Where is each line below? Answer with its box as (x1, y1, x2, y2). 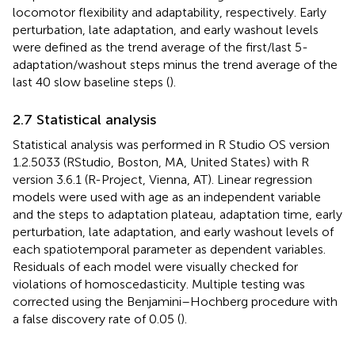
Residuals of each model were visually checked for (13, 259, 298, 275)
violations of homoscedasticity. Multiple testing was (13, 277, 305, 292)
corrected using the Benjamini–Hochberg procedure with (13, 294, 338, 310)
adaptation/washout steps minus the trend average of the (13, 57, 338, 73)
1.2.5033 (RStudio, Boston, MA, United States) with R (13, 155, 309, 170)
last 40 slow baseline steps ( (13, 74, 170, 90)
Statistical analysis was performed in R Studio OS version (13, 137, 330, 153)
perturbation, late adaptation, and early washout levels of (13, 224, 334, 240)
